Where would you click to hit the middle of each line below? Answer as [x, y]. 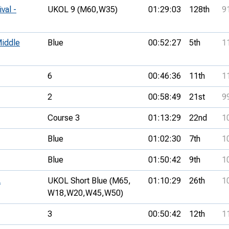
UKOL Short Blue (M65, [89, 181]
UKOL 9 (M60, [73, 9]
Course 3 [64, 118]
